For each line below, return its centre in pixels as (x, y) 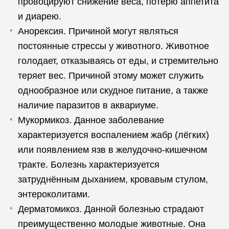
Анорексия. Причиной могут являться (98, 31)
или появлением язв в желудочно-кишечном (112, 150)
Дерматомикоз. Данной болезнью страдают (111, 209)
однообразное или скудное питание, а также (113, 90)
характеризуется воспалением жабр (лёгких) (113, 135)
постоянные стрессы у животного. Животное (113, 46)
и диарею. (40, 16)
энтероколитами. (54, 194)
